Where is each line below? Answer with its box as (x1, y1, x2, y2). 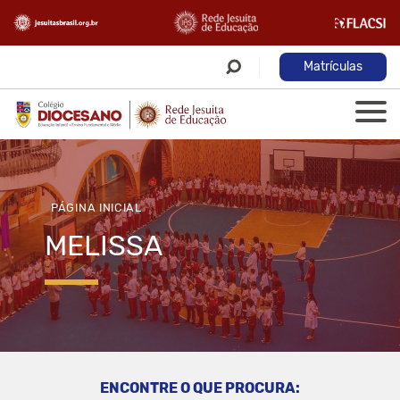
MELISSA (45, 229, 162, 263)
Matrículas (304, 59, 362, 74)
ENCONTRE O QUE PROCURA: (100, 379, 300, 396)
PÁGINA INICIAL (51, 201, 142, 215)
